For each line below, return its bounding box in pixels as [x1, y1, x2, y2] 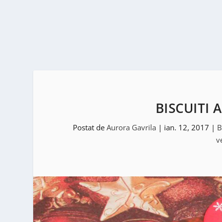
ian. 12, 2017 [164, 122, 210, 132]
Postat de [73, 122, 107, 132]
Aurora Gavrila [107, 122, 157, 132]
